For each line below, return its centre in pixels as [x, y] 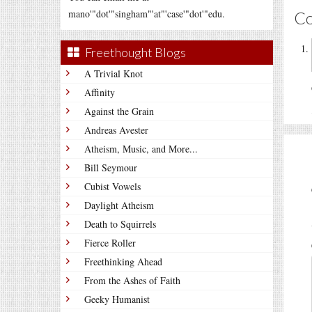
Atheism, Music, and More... [141, 149]
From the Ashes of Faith [132, 280]
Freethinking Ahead [123, 262]
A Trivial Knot [114, 73]
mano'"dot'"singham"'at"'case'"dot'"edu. [147, 14]
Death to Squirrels [120, 224]
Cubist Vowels [112, 186]
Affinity [100, 92]
